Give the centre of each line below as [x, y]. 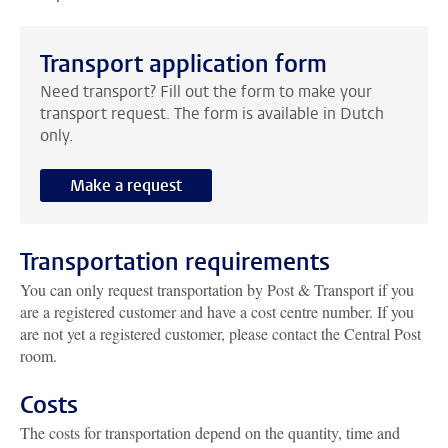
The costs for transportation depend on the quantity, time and [210, 432]
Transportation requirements [175, 262]
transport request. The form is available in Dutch [212, 113]
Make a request [126, 185]
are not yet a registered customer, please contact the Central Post [220, 333]
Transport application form [183, 64]
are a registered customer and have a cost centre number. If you [217, 311]
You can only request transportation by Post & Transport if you [217, 289]
